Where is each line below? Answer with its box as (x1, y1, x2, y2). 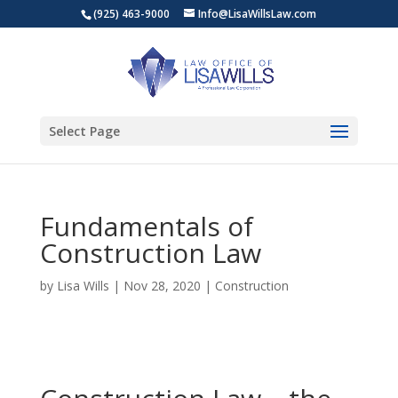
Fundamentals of (39, 208, 253, 244)
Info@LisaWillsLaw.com (198, 6, 317, 21)
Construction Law (39, 235, 261, 271)
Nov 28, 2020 (123, 277, 201, 294)
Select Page (48, 123, 120, 139)
